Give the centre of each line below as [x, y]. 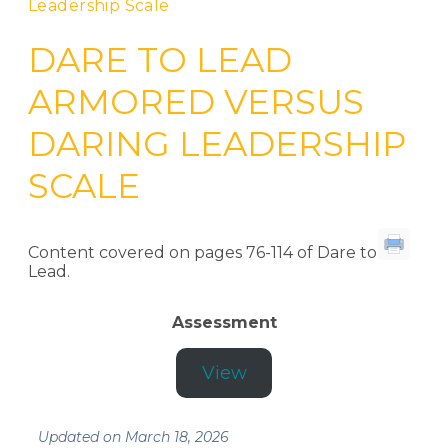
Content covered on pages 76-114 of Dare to [202, 253]
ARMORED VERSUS [196, 102]
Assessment [224, 323]
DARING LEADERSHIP [217, 144]
